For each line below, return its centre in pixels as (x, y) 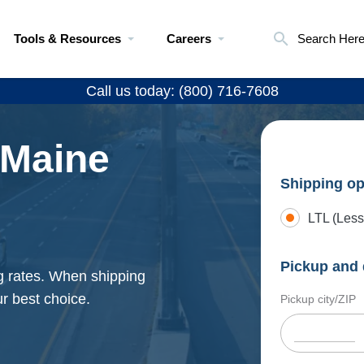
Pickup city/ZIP (318, 299)
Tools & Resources (67, 39)
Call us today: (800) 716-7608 (182, 91)
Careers (189, 39)
